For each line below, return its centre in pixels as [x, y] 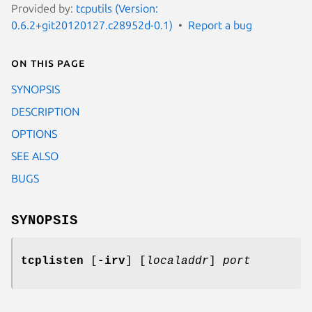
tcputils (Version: [117, 8]
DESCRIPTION [45, 111]
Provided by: [44, 8]
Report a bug [220, 25]
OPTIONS [34, 133]
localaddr [178, 261]
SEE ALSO [35, 156]
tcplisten [52, 261]
